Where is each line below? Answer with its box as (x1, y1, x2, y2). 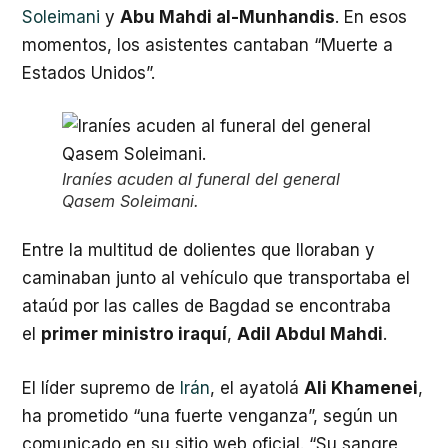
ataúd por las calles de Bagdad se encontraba (22, 296, 391, 316)
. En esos (335, 6, 407, 27)
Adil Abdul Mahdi (237, 324, 383, 344)
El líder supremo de (22, 377, 180, 398)
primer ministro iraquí (41, 324, 227, 344)
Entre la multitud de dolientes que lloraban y (22, 240, 375, 260)
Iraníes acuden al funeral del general (62, 169, 340, 189)
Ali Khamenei (304, 377, 418, 398)
